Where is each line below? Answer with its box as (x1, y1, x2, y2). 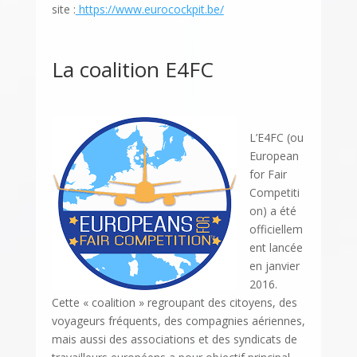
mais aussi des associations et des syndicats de (51, 331, 297, 347)
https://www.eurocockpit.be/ (75, 2, 224, 18)
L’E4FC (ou (249, 130, 304, 146)
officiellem (249, 222, 303, 237)
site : (51, 2, 76, 18)
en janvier (249, 258, 300, 274)
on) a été (249, 203, 296, 219)
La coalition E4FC (51, 55, 214, 84)
